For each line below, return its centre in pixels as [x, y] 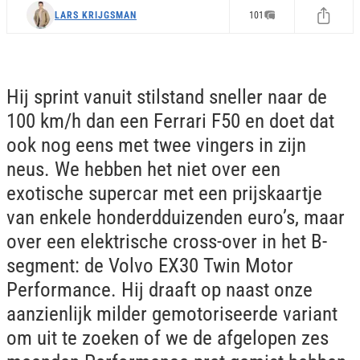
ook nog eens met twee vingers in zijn [156, 145]
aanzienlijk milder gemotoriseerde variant [172, 314]
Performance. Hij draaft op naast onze [160, 290]
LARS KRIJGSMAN [96, 15]
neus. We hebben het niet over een [143, 169]
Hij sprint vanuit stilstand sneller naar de [167, 97]
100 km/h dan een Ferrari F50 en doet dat [170, 121]
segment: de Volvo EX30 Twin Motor [150, 266]
